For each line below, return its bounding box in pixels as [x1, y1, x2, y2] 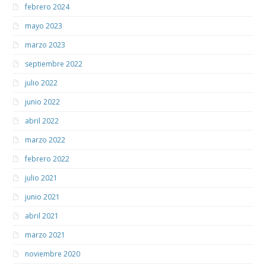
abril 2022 [25, 116, 59, 126]
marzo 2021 [25, 230, 66, 240]
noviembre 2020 [25, 249, 81, 259]
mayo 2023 [25, 21, 63, 31]
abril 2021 [25, 211, 59, 221]
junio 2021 [25, 192, 61, 202]
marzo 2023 [25, 40, 66, 50]
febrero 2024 [25, 2, 70, 12]
